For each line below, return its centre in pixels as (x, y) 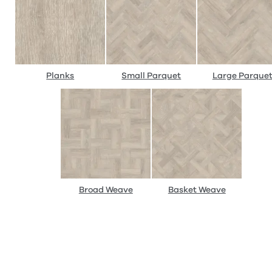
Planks (60, 75)
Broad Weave (106, 189)
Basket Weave (197, 189)
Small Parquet (151, 75)
